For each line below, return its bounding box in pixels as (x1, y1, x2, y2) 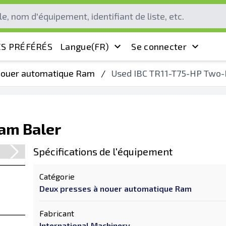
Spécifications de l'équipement (33, 145, 173, 157)
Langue (60, 40, 91, 52)
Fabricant (39, 208, 74, 218)
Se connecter (131, 40, 187, 52)
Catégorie (39, 172, 75, 181)
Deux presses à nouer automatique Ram (39, 184, 192, 193)
